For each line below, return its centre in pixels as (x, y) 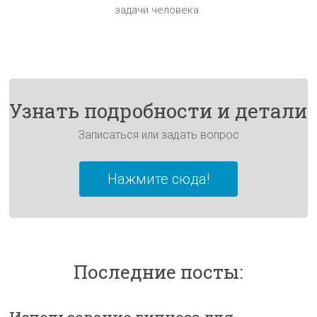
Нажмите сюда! (158, 179)
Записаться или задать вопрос (158, 134)
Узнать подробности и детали (158, 110)
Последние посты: (158, 271)
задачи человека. (158, 10)
